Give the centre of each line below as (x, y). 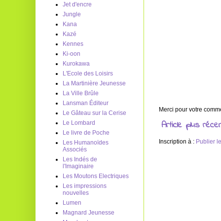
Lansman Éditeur (86, 103)
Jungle (72, 14)
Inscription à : (177, 141)
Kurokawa (76, 64)
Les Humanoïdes (86, 143)
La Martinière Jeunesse (94, 83)
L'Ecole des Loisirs (88, 74)
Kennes (73, 44)
